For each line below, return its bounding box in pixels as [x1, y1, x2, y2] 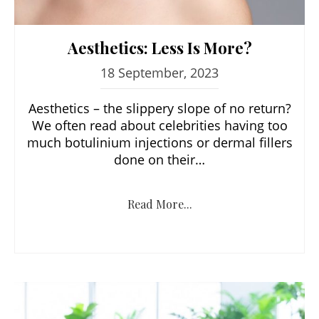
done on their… [114, 150, 205, 168]
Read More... [127, 196, 192, 211]
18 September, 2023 [100, 63, 219, 81]
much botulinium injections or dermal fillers [26, 133, 293, 151]
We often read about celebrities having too [31, 116, 288, 134]
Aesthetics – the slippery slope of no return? [28, 99, 291, 117]
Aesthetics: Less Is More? [67, 36, 252, 58]
